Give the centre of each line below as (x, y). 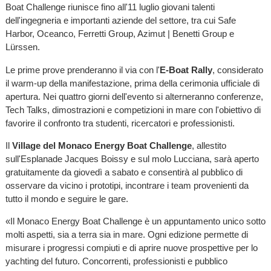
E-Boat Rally (186, 70)
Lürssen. (22, 47)
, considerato (237, 70)
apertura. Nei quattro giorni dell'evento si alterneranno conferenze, (134, 96)
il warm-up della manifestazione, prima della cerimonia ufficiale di (132, 83)
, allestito (209, 145)
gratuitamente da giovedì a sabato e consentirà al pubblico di (124, 172)
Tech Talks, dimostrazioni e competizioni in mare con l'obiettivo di (133, 109)
